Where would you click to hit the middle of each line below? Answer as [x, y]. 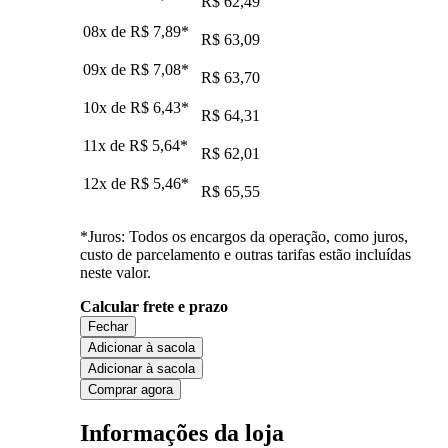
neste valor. [115, 272]
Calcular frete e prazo [154, 306]
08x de [106, 31]
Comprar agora [130, 389]
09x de [106, 69]
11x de [106, 145]
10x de [106, 107]
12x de [106, 183]
